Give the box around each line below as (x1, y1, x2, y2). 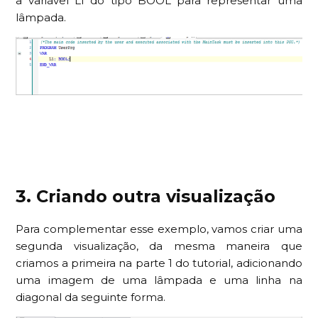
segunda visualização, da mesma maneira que (16, 238, 302, 253)
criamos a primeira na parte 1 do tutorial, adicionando (16, 256, 302, 270)
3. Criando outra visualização (16, 185, 276, 207)
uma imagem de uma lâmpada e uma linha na (16, 273, 302, 287)
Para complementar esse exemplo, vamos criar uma (16, 221, 302, 236)
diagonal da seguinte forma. (16, 290, 166, 304)
